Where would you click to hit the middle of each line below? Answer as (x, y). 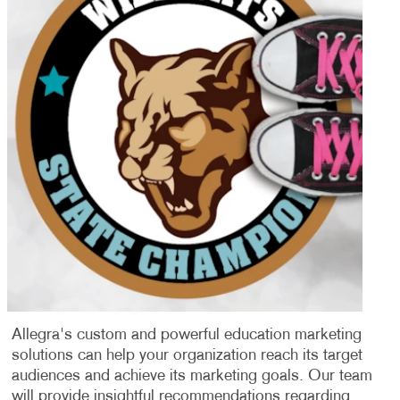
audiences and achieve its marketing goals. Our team (192, 376)
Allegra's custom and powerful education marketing (186, 335)
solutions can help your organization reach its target (187, 355)
